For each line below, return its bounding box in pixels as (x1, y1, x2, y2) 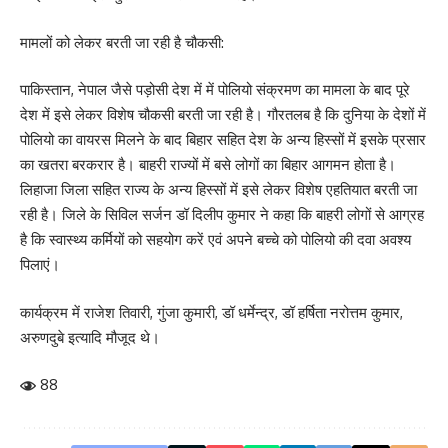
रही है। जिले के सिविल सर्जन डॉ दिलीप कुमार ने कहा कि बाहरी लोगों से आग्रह (20, 205, 424, 225)
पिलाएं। (20, 255, 60, 275)
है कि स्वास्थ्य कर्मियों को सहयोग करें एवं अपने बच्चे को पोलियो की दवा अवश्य (20, 230, 411, 250)
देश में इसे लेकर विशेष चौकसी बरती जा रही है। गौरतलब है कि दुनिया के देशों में (20, 105, 426, 125)
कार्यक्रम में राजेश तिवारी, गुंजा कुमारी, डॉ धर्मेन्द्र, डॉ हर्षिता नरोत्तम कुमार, (20, 302, 403, 322)
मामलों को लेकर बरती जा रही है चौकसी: (20, 32, 224, 52)
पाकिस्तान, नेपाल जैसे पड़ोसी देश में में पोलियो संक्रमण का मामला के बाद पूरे (20, 80, 410, 100)
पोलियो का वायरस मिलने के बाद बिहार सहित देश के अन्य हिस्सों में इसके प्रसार (20, 130, 426, 150)
